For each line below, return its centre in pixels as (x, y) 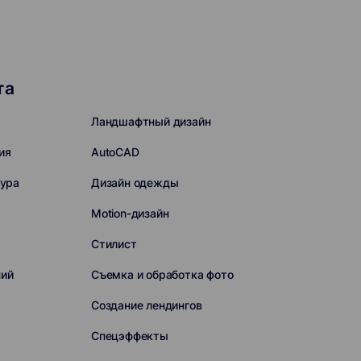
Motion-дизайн (130, 213)
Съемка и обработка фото (162, 274)
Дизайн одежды (135, 183)
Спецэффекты (129, 336)
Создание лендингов (146, 305)
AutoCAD (115, 152)
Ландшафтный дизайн (151, 121)
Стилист (114, 244)
